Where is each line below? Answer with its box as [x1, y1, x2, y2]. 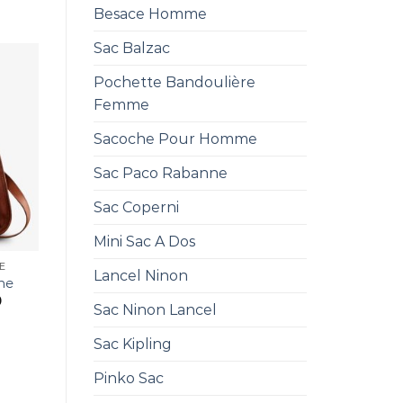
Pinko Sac [93, 370, 164, 387]
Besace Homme [93, 5, 207, 22]
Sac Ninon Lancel [93, 301, 217, 318]
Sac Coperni [93, 199, 179, 216]
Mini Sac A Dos [93, 233, 195, 250]
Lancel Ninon [93, 267, 188, 284]
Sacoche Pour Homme [93, 130, 257, 148]
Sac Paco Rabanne [93, 165, 228, 182]
